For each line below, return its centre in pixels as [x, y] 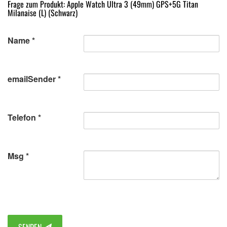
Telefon [22, 117]
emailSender [32, 79]
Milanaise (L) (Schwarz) [43, 13]
